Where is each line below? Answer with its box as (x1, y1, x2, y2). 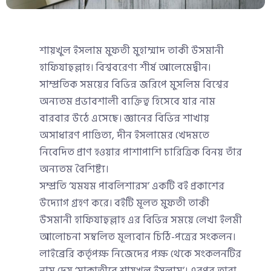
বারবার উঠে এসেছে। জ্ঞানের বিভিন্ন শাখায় (39, 110, 209, 128)
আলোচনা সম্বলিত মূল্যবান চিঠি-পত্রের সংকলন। (39, 229, 235, 246)
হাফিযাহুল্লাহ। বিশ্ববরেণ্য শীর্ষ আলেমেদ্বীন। (39, 59, 211, 77)
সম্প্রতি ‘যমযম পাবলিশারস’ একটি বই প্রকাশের (39, 178, 224, 195)
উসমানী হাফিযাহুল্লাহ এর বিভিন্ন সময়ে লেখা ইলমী (39, 212, 242, 229)
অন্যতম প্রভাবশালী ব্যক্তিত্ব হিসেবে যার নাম (39, 93, 215, 111)
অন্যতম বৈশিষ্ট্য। (39, 161, 108, 178)
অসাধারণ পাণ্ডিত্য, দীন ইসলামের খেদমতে (39, 127, 209, 145)
